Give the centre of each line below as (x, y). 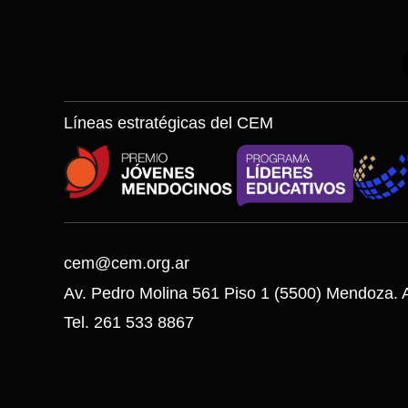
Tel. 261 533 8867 (129, 323)
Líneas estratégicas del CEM (169, 123)
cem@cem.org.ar (127, 264)
